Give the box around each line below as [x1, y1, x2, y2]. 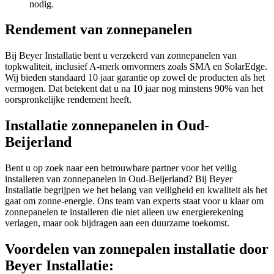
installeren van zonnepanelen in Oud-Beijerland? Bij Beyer [5, 174, 232, 185]
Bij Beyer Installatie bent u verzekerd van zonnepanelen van [5, 50, 237, 61]
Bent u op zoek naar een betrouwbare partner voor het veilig [5, 163, 237, 174]
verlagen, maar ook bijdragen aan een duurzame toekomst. [5, 218, 229, 229]
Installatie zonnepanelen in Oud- [5, 117, 209, 134]
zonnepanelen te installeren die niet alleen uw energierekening [5, 207, 243, 218]
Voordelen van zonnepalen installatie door [5, 241, 268, 257]
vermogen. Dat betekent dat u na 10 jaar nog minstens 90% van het [5, 83, 263, 94]
